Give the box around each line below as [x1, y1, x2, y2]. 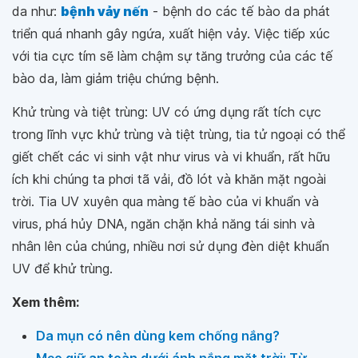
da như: [12, 2, 61, 19]
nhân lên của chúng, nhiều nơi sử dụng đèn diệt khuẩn [12, 237, 329, 254]
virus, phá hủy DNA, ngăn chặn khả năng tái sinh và [12, 215, 315, 232]
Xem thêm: [12, 293, 79, 310]
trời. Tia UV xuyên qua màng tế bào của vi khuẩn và [12, 193, 319, 209]
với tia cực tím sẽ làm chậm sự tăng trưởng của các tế [12, 47, 332, 64]
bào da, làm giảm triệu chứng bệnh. [12, 70, 219, 86]
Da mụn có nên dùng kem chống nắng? [36, 327, 280, 344]
